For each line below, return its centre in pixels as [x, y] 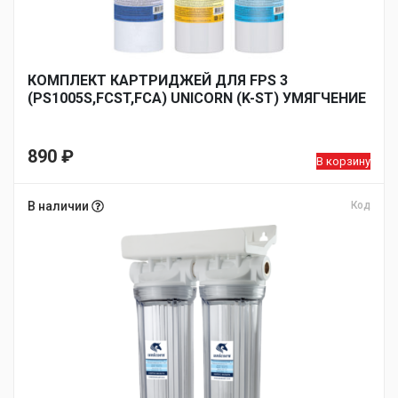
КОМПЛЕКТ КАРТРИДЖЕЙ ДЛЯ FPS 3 [158, 80]
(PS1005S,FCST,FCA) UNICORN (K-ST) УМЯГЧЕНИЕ [197, 98]
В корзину [343, 161]
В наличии [60, 206]
